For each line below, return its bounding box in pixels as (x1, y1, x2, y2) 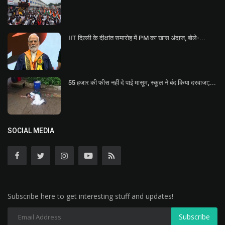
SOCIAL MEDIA (8, 126, 54, 135)
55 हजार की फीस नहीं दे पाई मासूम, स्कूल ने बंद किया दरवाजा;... (68, 78, 216, 86)
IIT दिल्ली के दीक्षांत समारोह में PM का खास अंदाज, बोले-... (68, 34, 205, 42)
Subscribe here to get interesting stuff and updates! (8, 191, 173, 201)
